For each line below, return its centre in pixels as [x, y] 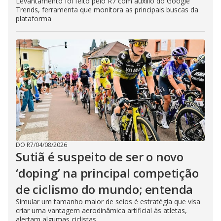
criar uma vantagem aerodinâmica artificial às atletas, [101, 210]
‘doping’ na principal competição [107, 173]
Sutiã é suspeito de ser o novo [100, 157]
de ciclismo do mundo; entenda [105, 189]
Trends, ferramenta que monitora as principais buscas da [107, 10]
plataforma [34, 18]
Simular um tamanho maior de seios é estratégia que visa [108, 202]
